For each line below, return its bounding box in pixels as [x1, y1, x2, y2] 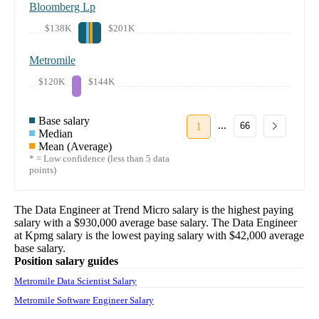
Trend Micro [113, 203, 169, 216]
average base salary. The [117, 216, 229, 229]
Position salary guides [14, 254, 118, 267]
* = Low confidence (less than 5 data [29, 152, 169, 164]
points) [29, 164, 56, 175]
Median [38, 127, 73, 140]
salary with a [14, 216, 74, 229]
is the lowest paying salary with [85, 229, 229, 241]
